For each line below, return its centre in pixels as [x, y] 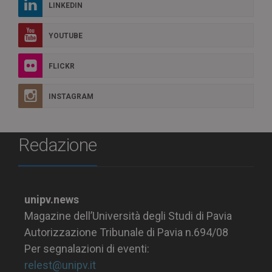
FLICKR [62, 66]
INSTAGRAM [71, 96]
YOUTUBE [66, 36]
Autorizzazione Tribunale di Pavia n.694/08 [126, 232]
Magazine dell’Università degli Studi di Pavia [128, 216]
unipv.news [52, 199]
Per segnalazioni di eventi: [87, 248]
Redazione [58, 144]
